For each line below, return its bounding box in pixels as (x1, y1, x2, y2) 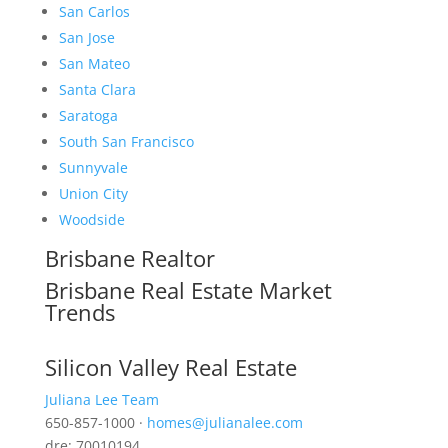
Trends (44, 297, 115, 328)
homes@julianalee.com (146, 413, 303, 433)
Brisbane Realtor (44, 243, 215, 274)
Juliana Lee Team (44, 390, 159, 410)
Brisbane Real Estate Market (44, 275, 332, 306)
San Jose (58, 28, 115, 48)
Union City (58, 184, 128, 204)
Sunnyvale (58, 158, 128, 178)
